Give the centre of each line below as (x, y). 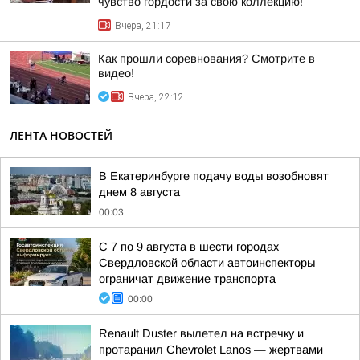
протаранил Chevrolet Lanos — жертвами (211, 350)
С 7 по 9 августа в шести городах (189, 247)
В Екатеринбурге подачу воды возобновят (214, 176)
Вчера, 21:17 (143, 26)
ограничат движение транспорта (187, 279)
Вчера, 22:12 (156, 97)
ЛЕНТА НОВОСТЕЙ (61, 135)
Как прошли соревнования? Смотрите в (207, 59)
